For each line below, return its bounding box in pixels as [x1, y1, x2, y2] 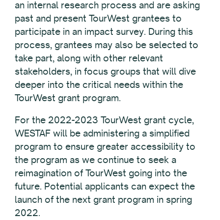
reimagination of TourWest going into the [15, 166, 187, 179]
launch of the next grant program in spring [15, 193, 192, 205]
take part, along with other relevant [15, 52, 163, 64]
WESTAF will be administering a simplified [15, 127, 190, 139]
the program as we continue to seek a [15, 153, 176, 165]
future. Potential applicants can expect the [15, 180, 195, 192]
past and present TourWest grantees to [15, 12, 182, 24]
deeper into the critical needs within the [15, 78, 183, 90]
